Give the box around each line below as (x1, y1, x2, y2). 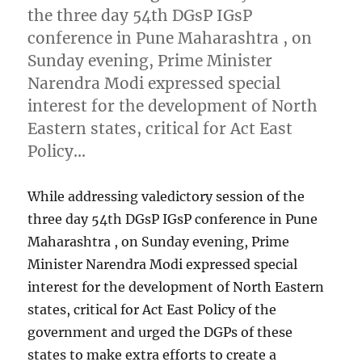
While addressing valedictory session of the (27, 187, 305, 204)
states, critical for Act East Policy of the (27, 301, 277, 318)
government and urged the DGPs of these (27, 323, 293, 340)
